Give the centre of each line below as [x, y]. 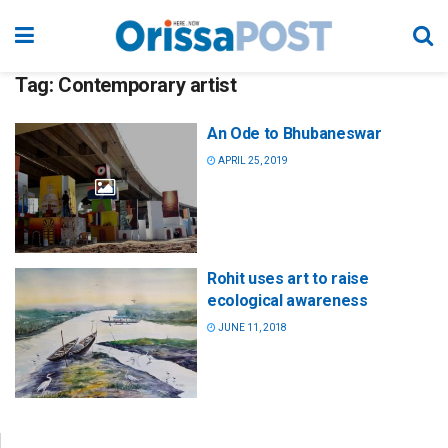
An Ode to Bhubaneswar [294, 133]
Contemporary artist [147, 85]
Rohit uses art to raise [288, 279]
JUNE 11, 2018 [251, 328]
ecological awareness [287, 301]
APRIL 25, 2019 [252, 160]
